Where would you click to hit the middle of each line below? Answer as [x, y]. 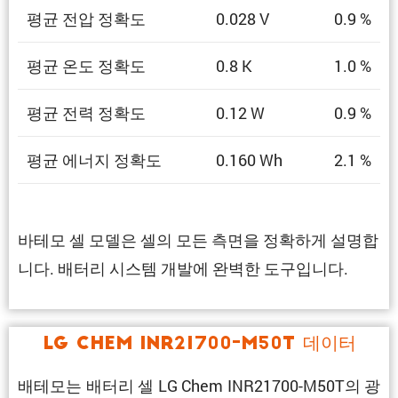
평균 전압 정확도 [86, 18]
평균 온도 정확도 [86, 65]
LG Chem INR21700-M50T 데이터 [199, 345]
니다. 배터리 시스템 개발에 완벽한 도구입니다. [185, 269]
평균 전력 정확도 [86, 112]
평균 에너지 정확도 [94, 159]
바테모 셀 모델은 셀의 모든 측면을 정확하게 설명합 [198, 240]
